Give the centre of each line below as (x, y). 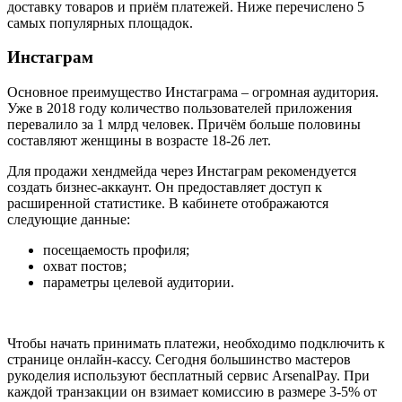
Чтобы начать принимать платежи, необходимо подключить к (196, 344)
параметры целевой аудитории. (139, 283)
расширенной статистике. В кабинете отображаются (168, 204)
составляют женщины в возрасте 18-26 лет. (139, 141)
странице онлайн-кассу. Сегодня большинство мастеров (179, 360)
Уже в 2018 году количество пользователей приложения (179, 109)
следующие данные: (69, 220)
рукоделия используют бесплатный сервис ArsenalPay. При (188, 376)
